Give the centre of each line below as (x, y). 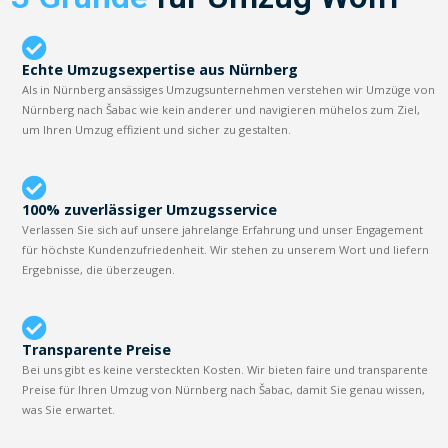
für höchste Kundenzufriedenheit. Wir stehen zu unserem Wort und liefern (226, 249)
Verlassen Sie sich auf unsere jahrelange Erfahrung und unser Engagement (223, 229)
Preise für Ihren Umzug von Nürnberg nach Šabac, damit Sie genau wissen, (224, 389)
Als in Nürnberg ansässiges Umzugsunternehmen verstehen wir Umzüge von (229, 89)
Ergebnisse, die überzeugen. (99, 269)
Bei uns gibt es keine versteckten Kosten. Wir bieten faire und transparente (225, 369)
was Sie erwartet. (69, 409)
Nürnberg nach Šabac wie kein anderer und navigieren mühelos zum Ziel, (221, 109)
